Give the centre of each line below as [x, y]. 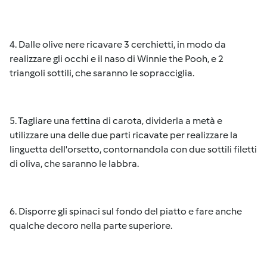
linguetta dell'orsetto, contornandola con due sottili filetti [133, 149]
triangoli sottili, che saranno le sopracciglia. [102, 73]
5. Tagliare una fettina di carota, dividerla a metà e [116, 121]
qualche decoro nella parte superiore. [91, 226]
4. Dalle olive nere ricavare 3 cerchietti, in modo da [118, 44]
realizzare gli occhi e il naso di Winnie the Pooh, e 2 [117, 59]
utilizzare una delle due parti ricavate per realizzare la [124, 135]
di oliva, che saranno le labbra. [74, 164]
